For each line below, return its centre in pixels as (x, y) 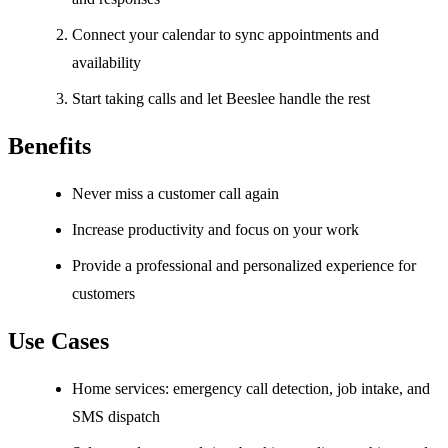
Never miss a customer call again (175, 193)
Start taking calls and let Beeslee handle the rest (221, 98)
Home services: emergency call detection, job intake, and (251, 388)
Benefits (49, 145)
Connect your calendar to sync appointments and (225, 34)
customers (103, 293)
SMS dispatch (116, 416)
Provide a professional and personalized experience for (244, 265)
